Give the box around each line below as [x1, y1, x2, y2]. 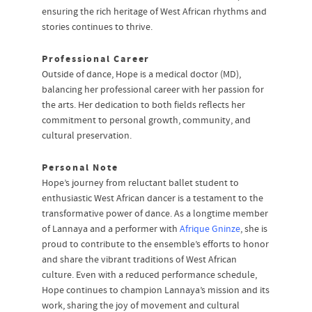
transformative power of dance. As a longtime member [42, 208, 268, 221]
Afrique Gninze [180, 223, 240, 236]
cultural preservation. [42, 130, 132, 143]
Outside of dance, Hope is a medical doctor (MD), [42, 68, 241, 81]
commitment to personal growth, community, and [42, 114, 251, 127]
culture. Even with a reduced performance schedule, [42, 269, 257, 282]
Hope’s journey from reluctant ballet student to [42, 177, 239, 190]
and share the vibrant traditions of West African [42, 253, 237, 267]
